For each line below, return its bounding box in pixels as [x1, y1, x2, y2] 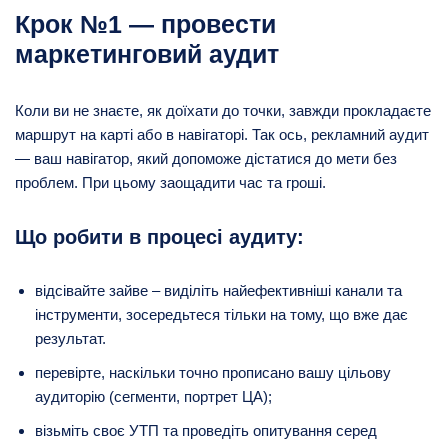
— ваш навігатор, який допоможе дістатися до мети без [15, 149, 397, 167]
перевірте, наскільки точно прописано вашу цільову [35, 363, 391, 381]
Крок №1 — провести [15, 9, 276, 38]
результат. [35, 329, 106, 347]
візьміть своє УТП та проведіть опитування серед [35, 421, 377, 439]
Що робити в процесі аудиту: [15, 225, 304, 248]
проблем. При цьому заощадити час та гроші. [15, 173, 326, 191]
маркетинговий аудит [15, 39, 279, 68]
